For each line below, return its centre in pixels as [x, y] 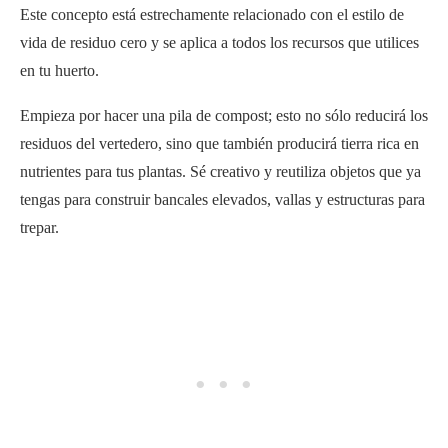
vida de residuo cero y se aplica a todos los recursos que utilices [219, 42]
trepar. [39, 227]
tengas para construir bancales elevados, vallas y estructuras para [222, 199]
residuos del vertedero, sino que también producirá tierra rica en [219, 143]
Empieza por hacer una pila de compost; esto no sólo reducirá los [224, 115]
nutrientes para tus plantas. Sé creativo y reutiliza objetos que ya [220, 171]
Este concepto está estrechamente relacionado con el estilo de [212, 14]
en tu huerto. [59, 70]
